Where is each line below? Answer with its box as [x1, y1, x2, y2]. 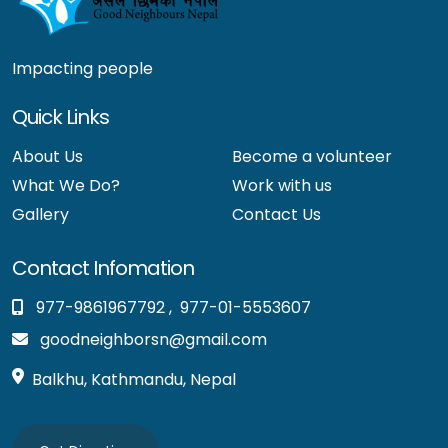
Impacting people [12, 56, 153, 80]
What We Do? [12, 173, 120, 197]
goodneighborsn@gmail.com [40, 327, 267, 351]
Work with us [232, 173, 332, 197]
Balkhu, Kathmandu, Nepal [32, 367, 236, 391]
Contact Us [232, 202, 321, 226]
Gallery [12, 202, 69, 226]
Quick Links [12, 102, 109, 131]
